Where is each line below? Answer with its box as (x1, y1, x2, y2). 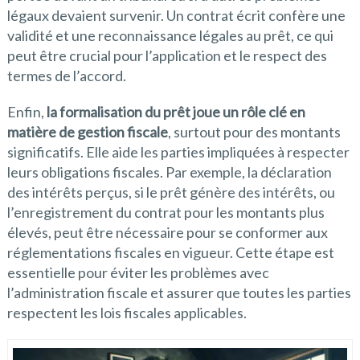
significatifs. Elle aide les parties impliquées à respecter (6, 143, 350, 162)
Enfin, (6, 103, 47, 121)
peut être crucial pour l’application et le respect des (6, 47, 327, 65)
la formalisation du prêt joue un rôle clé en (46, 103, 305, 121)
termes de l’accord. (6, 67, 126, 85)
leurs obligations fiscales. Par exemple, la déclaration (6, 163, 332, 182)
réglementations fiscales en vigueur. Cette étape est (6, 243, 334, 262)
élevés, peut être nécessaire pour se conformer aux (6, 223, 328, 242)
